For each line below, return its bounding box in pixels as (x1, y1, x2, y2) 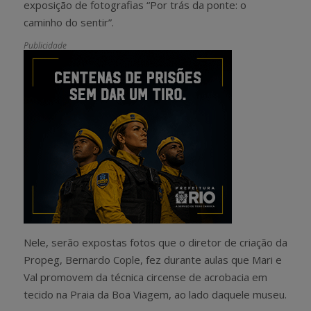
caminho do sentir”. (24, 15, 114, 29)
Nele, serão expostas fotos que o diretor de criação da (24, 235, 287, 249)
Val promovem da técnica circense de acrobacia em (24, 269, 267, 284)
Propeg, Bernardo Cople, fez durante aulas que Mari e (24, 252, 282, 267)
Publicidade (24, 39, 67, 51)
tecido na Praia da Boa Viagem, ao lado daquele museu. (24, 287, 287, 301)
